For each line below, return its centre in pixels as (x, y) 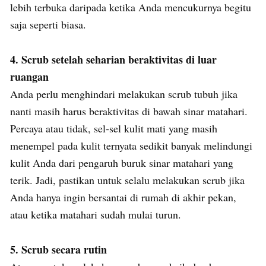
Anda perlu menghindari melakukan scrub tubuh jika (124, 94)
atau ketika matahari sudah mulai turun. (96, 215)
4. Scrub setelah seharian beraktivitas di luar (113, 60)
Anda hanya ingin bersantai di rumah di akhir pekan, (123, 197)
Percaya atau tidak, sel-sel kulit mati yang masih (114, 129)
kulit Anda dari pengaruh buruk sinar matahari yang (122, 163)
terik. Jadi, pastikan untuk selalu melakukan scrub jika (127, 180)
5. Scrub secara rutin (58, 250)
